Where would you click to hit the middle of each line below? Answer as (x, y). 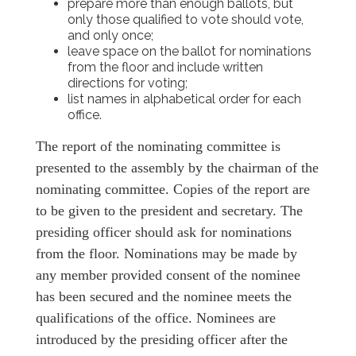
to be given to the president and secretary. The (169, 211)
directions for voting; (128, 83)
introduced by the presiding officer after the (162, 340)
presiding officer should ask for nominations (164, 232)
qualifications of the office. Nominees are (156, 318)
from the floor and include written (165, 68)
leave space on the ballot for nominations (190, 52)
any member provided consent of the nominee (168, 275)
